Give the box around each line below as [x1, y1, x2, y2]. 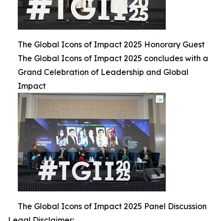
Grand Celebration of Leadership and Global [18, 67, 188, 77]
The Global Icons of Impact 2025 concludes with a [18, 53, 208, 63]
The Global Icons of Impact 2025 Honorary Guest [18, 39, 205, 49]
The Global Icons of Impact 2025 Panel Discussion [18, 201, 207, 211]
